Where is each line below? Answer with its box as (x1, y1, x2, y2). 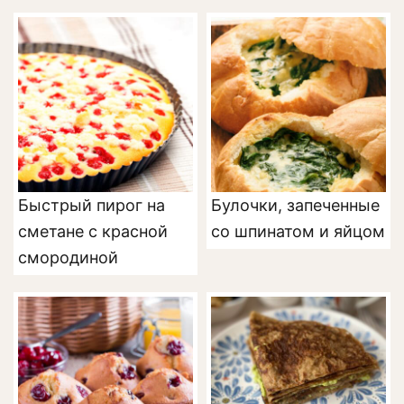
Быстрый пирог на (18, 196, 165, 216)
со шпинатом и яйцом (211, 222, 385, 242)
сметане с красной (18, 222, 168, 242)
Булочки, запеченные (211, 196, 380, 216)
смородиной (18, 248, 118, 268)
